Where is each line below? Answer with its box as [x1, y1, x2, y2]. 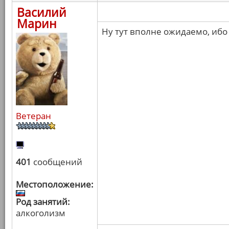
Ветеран [16, 110, 51, 122]
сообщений [31, 156, 82, 168]
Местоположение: [16, 178, 94, 190]
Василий [17, 4, 66, 20]
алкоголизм [16, 207, 65, 219]
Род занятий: [16, 196, 70, 208]
